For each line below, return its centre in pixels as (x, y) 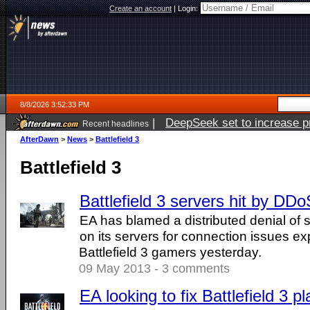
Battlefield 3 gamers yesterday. (170, 252)
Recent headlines (116, 124)
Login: (189, 8)
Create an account (140, 8)
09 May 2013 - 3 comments (154, 268)
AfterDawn (39, 139)
